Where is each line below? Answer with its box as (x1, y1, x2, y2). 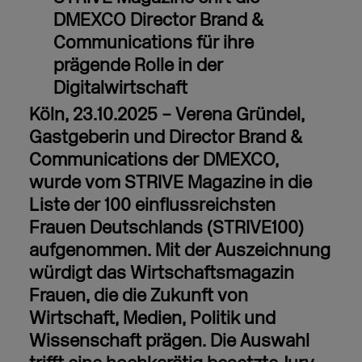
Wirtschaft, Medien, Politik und (28, 307, 276, 330)
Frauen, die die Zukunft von (28, 284, 248, 307)
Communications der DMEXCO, (28, 149, 279, 171)
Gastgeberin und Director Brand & (28, 126, 302, 149)
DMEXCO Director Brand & (53, 9, 263, 32)
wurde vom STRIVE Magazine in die (28, 171, 312, 194)
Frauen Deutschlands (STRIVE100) (28, 217, 304, 239)
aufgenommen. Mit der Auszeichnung (28, 239, 330, 262)
